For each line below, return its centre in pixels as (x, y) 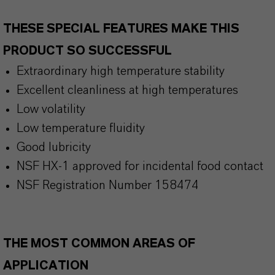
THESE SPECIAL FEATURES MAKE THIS (121, 29)
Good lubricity (54, 147)
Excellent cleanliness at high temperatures (127, 90)
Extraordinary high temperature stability (121, 71)
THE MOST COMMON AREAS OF (99, 244)
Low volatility (51, 109)
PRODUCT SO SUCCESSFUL (91, 51)
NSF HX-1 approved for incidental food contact (140, 166)
